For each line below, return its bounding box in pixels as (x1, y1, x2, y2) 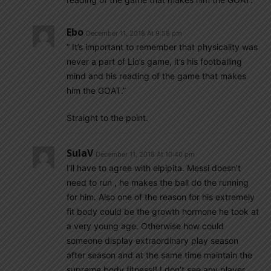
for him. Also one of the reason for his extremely (67, 192, 255, 202)
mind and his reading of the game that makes (67, 71, 246, 81)
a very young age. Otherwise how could (67, 221, 224, 231)
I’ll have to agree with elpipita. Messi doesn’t (67, 163, 241, 173)
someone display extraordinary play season (67, 235, 238, 246)
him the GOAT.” (67, 85, 126, 96)
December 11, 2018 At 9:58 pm (86, 29, 182, 38)
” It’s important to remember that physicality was (67, 42, 258, 52)
